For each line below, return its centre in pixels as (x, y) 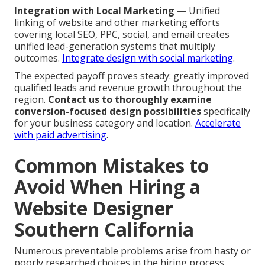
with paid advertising (60, 135)
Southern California (104, 229)
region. (31, 99)
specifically (226, 111)
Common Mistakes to (112, 165)
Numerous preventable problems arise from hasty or (132, 251)
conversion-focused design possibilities (108, 111)
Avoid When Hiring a (107, 186)
